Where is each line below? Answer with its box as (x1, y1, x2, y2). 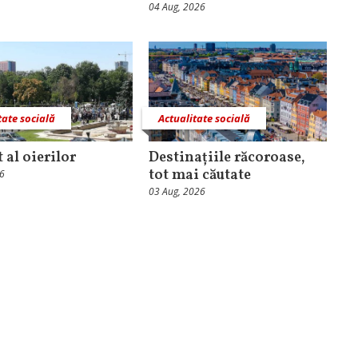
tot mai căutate (148, 165, 251, 186)
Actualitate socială (157, 111, 250, 126)
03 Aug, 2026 (148, 185, 205, 199)
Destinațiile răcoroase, (148, 148, 305, 169)
